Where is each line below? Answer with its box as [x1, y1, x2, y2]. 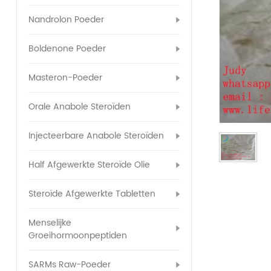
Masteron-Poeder [28, 71, 102, 85]
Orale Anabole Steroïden [28, 100, 131, 114]
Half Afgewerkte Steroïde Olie [28, 158, 150, 172]
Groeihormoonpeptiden [28, 229, 127, 243]
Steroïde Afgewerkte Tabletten [28, 187, 155, 201]
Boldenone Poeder [28, 42, 106, 56]
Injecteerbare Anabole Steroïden [28, 129, 164, 143]
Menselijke [28, 216, 71, 230]
